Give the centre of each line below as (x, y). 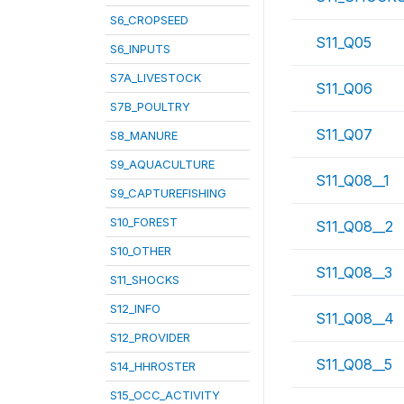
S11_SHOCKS (145, 280)
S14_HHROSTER (153, 366)
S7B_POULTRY (150, 106)
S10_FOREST (144, 222)
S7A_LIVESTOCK (156, 78)
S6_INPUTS (140, 49)
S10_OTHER (141, 251)
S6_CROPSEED (149, 20)
